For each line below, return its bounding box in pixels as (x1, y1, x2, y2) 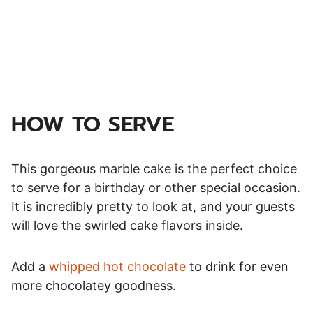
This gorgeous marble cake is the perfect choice (11, 161, 297, 176)
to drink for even (186, 259, 289, 274)
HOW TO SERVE (11, 107, 174, 140)
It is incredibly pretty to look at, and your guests (11, 198, 295, 214)
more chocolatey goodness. (11, 277, 176, 293)
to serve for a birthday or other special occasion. (11, 180, 300, 195)
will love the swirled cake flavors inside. (11, 217, 243, 233)
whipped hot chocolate (49, 259, 186, 274)
